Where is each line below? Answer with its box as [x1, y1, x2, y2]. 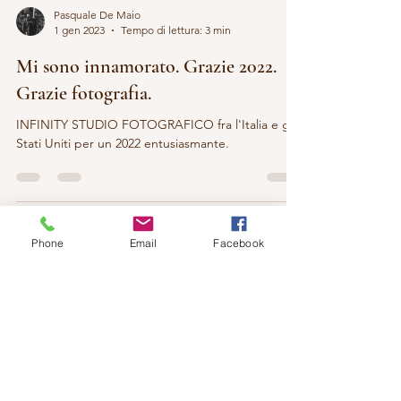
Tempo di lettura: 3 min [121, 45, 231, 58]
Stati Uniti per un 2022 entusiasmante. [16, 157, 229, 173]
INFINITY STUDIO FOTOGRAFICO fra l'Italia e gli [16, 138, 295, 154]
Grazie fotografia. [16, 103, 151, 126]
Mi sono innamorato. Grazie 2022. [16, 76, 277, 99]
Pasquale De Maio [54, 30, 141, 43]
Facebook [213, 235, 264, 250]
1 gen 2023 [54, 45, 105, 58]
